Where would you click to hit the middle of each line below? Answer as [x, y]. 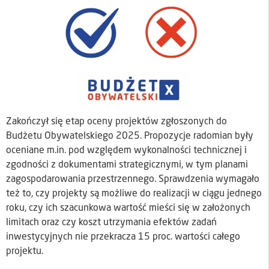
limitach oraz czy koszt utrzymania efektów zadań [111, 223]
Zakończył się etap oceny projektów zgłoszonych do [116, 122]
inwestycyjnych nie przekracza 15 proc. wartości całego [123, 237]
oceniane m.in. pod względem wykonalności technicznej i [126, 151]
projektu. [25, 252]
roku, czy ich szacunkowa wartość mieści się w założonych [128, 209]
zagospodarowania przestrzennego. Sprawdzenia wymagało [133, 180]
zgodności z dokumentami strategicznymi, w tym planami [127, 165]
